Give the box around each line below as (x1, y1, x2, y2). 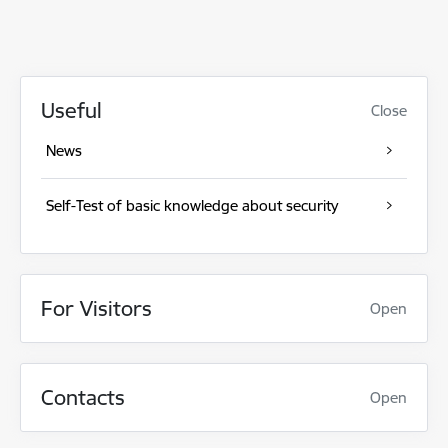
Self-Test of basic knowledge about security (45, 196, 338, 215)
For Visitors (41, 295, 152, 322)
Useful (41, 97, 102, 124)
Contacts (41, 384, 125, 411)
